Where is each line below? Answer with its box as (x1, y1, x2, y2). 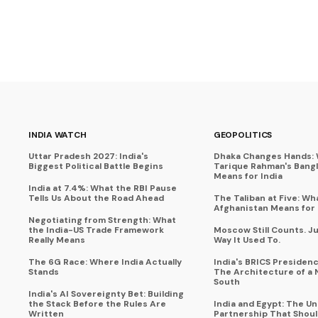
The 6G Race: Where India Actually (28, 256, 182, 268)
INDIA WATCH (28, 129, 87, 141)
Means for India (213, 170, 283, 182)
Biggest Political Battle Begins (28, 160, 163, 172)
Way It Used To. (213, 234, 280, 246)
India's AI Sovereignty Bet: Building (28, 288, 184, 300)
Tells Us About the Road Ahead (28, 192, 164, 204)
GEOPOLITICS (213, 129, 273, 141)
